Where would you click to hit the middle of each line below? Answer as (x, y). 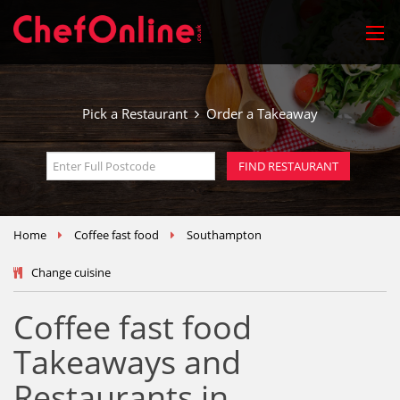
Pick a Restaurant (138, 113)
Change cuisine (71, 272)
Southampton (224, 235)
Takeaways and (127, 362)
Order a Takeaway (258, 113)
